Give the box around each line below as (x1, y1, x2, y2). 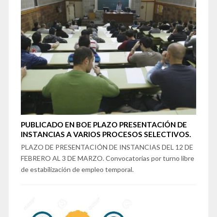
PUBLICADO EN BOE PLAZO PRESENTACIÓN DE (20, 120, 187, 129)
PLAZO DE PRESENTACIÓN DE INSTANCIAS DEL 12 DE (20, 143, 193, 152)
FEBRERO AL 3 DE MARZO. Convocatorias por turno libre (20, 154, 194, 163)
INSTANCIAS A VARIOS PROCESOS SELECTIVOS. (20, 130, 191, 139)
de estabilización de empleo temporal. (20, 165, 134, 174)
